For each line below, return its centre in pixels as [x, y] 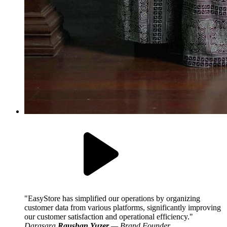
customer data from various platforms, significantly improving [123, 207]
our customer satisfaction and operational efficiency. [107, 216]
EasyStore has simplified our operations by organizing [114, 198]
